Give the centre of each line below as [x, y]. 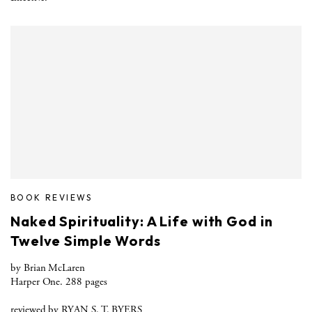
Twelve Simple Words [86, 240]
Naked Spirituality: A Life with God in [142, 221]
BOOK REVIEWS [52, 197]
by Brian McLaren [48, 267]
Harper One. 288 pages [59, 281]
